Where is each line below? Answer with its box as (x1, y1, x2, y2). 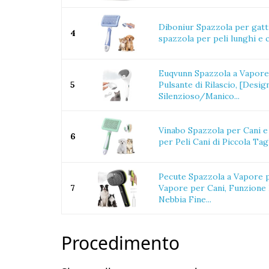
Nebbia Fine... (159, 194, 211, 205)
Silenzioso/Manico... (159, 91, 240, 101)
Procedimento (61, 231, 180, 255)
